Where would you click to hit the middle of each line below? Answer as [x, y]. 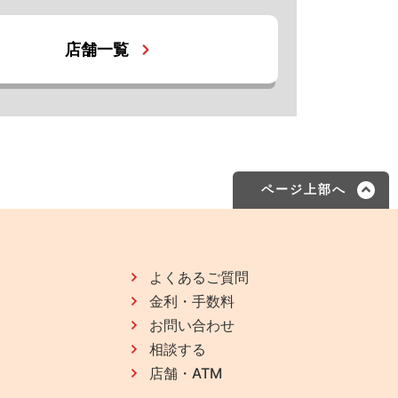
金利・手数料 [191, 301]
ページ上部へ [304, 190]
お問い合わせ [191, 325]
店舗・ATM [185, 373]
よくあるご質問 [199, 277]
